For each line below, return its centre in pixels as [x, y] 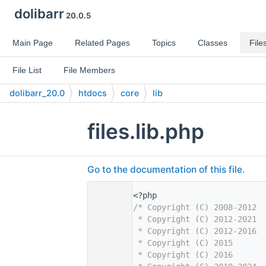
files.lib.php [146, 132]
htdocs [93, 93]
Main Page [33, 43]
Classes [213, 43]
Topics [164, 43]
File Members [89, 70]
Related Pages [102, 43]
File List [27, 70]
